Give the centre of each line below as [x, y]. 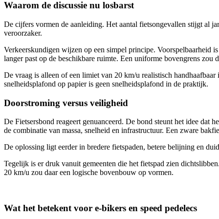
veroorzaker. [23, 33]
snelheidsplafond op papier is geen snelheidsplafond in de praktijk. [106, 84]
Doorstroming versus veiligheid [66, 103]
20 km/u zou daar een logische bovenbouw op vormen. [89, 173]
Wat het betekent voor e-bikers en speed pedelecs [100, 208]
